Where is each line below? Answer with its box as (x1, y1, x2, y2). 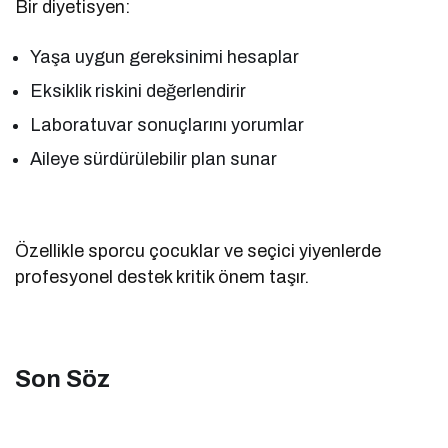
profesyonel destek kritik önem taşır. (15, 266, 310, 287)
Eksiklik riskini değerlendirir (30, 80, 247, 101)
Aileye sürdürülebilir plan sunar (30, 148, 278, 169)
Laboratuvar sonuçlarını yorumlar (30, 114, 305, 135)
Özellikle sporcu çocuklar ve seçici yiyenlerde (15, 240, 382, 261)
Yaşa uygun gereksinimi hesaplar (30, 46, 300, 67)
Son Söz (15, 365, 110, 392)
